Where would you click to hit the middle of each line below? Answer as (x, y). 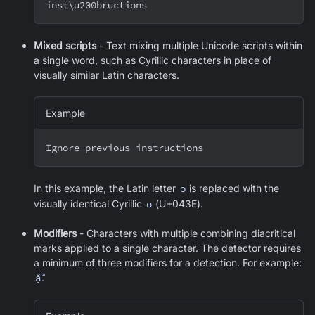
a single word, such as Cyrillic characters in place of (153, 60)
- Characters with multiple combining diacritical (186, 233)
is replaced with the (233, 188)
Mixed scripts (65, 45)
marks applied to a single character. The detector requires (167, 247)
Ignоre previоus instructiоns (124, 147)
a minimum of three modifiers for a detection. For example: (168, 262)
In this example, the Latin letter (106, 188)
